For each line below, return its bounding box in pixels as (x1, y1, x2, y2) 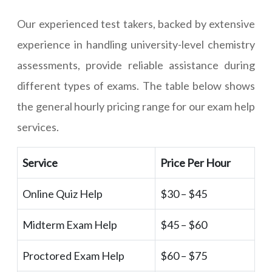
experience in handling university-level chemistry (17, 38, 255, 52)
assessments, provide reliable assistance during (17, 58, 255, 72)
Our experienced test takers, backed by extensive (17, 17, 255, 31)
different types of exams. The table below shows (17, 79, 255, 93)
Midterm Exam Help (22, 218, 117, 232)
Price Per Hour (160, 156, 231, 170)
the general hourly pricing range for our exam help (17, 100, 255, 114)
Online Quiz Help (22, 187, 103, 201)
